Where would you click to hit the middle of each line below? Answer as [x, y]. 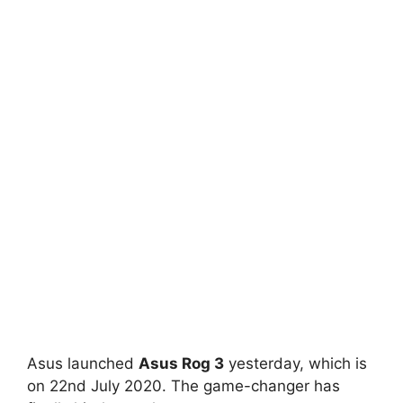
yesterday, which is [296, 363]
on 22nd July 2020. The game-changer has [184, 385]
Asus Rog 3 [181, 363]
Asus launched [83, 363]
